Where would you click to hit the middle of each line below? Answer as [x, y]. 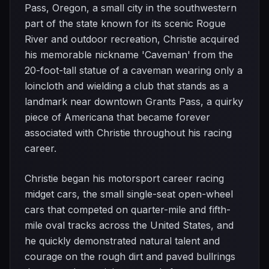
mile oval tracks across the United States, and [129, 225]
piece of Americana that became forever [117, 117]
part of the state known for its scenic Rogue [125, 23]
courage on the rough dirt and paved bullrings [130, 256]
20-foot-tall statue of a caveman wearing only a [134, 70]
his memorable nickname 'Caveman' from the [129, 55]
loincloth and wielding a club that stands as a [126, 86]
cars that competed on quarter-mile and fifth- [128, 210]
